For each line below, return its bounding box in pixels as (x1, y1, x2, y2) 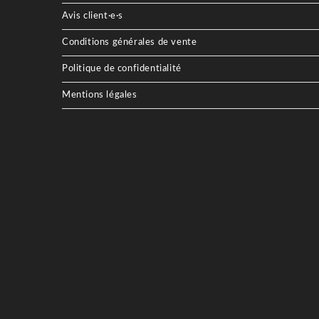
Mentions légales (62, 90, 137, 100)
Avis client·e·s (62, 11, 123, 21)
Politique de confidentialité (62, 64, 182, 74)
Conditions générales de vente (62, 38, 197, 48)
